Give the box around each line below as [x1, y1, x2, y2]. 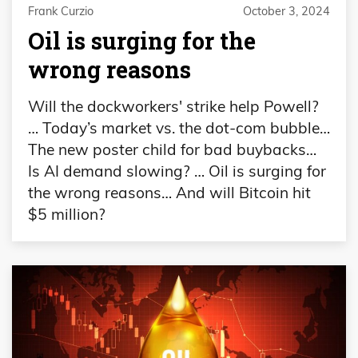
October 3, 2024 [243, 3, 330, 18]
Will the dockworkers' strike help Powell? [28, 96, 319, 116]
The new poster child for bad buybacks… [28, 139, 316, 159]
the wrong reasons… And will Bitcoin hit [28, 182, 311, 202]
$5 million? [28, 204, 105, 224]
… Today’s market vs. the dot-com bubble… [28, 117, 330, 137]
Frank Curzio [28, 3, 93, 18]
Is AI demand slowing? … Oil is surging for [28, 161, 326, 181]
